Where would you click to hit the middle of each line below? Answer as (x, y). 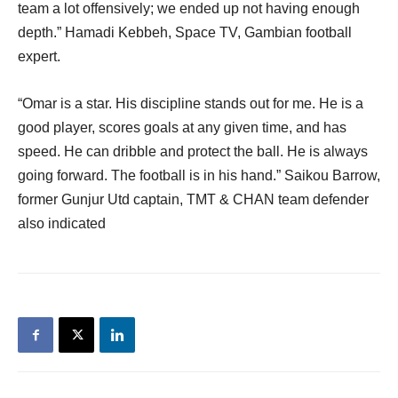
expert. (39, 56)
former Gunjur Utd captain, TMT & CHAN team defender (193, 199)
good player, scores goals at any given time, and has (182, 127)
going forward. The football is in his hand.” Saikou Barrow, (199, 175)
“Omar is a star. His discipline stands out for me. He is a (191, 103)
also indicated (62, 223)
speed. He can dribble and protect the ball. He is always (193, 151)
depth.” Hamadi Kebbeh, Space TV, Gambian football (185, 32)
